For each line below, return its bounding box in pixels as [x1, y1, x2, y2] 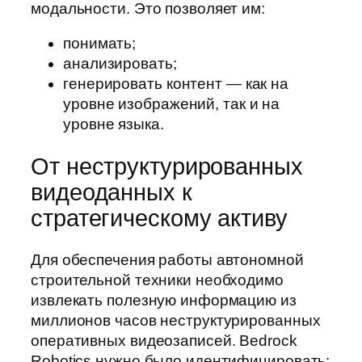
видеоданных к [31, 179, 192, 205]
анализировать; [63, 55, 177, 73]
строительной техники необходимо [31, 271, 284, 289]
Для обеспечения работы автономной [31, 251, 304, 269]
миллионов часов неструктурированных [31, 312, 321, 330]
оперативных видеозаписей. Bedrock [31, 332, 297, 350]
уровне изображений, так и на [63, 95, 280, 113]
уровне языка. [63, 116, 164, 133]
